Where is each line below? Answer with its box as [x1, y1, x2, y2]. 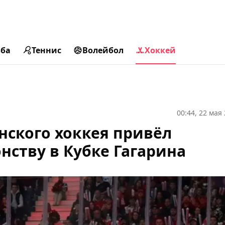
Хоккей [145, 45, 176, 56]
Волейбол [82, 45, 124, 56]
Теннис [32, 45, 61, 56]
